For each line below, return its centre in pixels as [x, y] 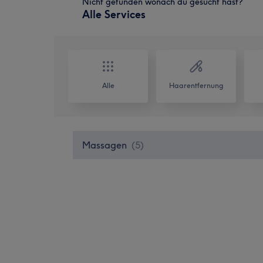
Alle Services [114, 14]
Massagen [104, 145]
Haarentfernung [196, 85]
